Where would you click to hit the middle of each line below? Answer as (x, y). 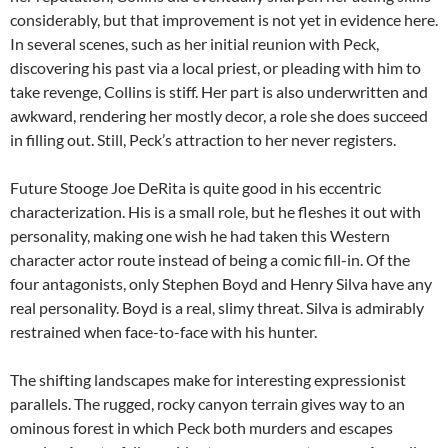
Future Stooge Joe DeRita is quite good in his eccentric (195, 188)
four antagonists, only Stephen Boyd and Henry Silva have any (221, 284)
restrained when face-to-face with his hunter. (163, 332)
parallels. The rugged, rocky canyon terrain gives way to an (207, 404)
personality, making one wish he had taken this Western (200, 236)
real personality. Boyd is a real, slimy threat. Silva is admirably (217, 308)
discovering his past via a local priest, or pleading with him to (215, 68)
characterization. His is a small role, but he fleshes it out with (215, 212)
